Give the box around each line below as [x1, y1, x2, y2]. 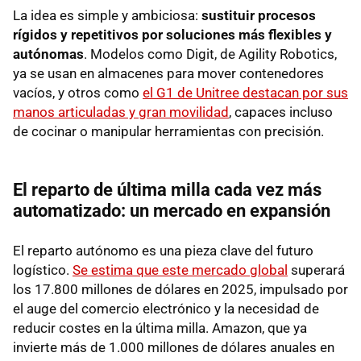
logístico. [13, 261, 73, 278]
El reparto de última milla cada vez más [13, 179, 322, 200]
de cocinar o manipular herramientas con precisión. [13, 122, 324, 139]
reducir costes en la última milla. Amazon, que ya [13, 319, 307, 336]
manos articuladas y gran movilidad [13, 103, 229, 120]
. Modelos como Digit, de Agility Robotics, [84, 45, 337, 62]
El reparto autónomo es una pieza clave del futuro [13, 242, 313, 259]
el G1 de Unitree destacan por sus [143, 84, 348, 101]
